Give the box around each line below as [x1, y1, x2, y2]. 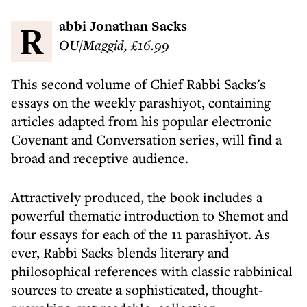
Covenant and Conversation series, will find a [11, 130, 282, 149]
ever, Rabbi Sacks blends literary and [11, 243, 229, 262]
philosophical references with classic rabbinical [11, 262, 293, 280]
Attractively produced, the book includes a [11, 188, 262, 206]
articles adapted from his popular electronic [11, 112, 271, 130]
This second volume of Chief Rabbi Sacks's [11, 75, 266, 93]
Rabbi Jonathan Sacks [59, 16, 187, 36]
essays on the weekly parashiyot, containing [11, 93, 271, 112]
